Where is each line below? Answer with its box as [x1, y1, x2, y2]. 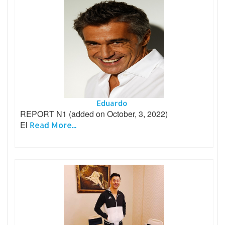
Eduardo [96, 98, 132, 108]
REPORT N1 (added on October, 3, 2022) [20, 107, 168, 120]
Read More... [30, 119, 76, 130]
